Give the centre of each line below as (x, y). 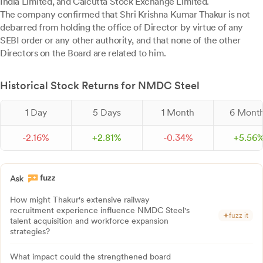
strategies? (30, 231)
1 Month (178, 112)
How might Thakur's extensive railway (80, 200)
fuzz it (239, 215)
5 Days (107, 112)
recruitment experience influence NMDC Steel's (100, 210)
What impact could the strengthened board (90, 257)
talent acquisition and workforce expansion (89, 221)
